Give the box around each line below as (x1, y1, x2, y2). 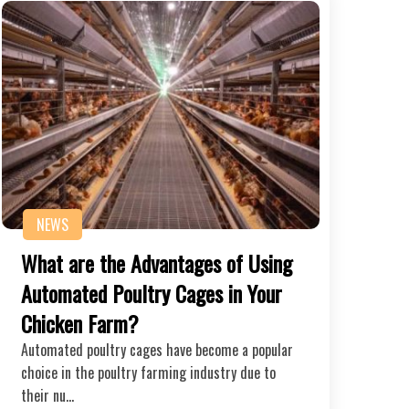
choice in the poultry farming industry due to (21, 361, 276, 383)
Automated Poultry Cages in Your (21, 276, 282, 309)
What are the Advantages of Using (21, 246, 292, 279)
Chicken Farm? (21, 306, 139, 340)
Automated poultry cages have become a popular (21, 338, 293, 361)
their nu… (21, 383, 74, 406)
